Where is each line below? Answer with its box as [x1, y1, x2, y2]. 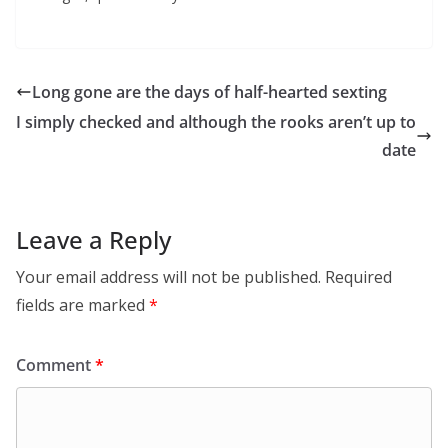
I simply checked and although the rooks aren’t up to [16, 111, 416, 133]
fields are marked [16, 294, 149, 316]
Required [325, 266, 392, 288]
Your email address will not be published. [16, 266, 321, 288]
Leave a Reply [16, 223, 171, 256]
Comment [16, 354, 95, 376]
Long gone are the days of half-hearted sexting [32, 81, 387, 103]
